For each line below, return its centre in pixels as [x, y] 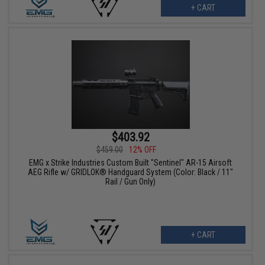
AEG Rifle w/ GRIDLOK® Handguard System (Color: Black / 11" [131, 172]
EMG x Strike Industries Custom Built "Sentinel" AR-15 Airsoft [131, 163]
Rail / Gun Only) [131, 182]
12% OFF [142, 150]
